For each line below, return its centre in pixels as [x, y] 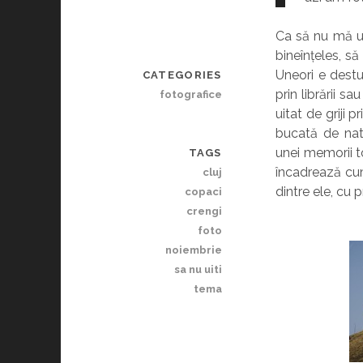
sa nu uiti [198, 269]
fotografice [190, 94]
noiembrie [193, 250]
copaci [203, 192]
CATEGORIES [182, 75]
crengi [204, 211]
